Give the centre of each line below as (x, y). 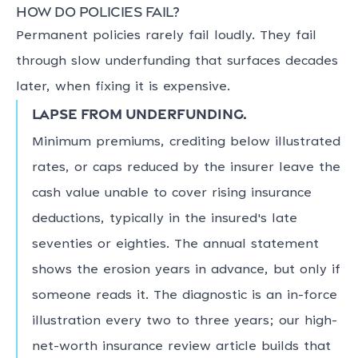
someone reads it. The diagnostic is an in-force (184, 295)
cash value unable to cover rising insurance (171, 193)
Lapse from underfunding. (139, 113)
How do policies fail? (98, 10)
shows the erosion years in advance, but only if (186, 270)
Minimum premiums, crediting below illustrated (186, 142)
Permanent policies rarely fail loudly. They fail (166, 36)
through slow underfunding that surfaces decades (177, 62)
